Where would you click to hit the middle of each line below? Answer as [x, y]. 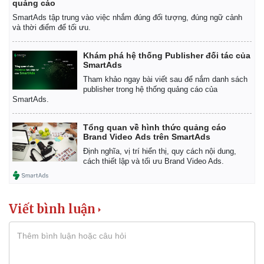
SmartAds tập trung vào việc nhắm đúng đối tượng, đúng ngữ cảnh [127, 18]
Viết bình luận [52, 209]
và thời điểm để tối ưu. [52, 28]
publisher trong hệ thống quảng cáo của [150, 90]
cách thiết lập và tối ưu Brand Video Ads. [154, 161]
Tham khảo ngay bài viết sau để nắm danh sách [165, 80]
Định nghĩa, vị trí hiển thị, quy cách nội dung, [160, 151]
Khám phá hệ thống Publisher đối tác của [167, 56]
